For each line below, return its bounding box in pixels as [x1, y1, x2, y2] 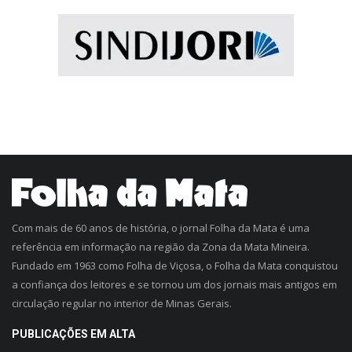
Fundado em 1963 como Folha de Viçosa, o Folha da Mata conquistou [12, 258, 338, 273]
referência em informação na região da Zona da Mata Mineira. [12, 240, 310, 255]
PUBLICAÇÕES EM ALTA [12, 328, 135, 341]
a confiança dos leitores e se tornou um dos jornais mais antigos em [12, 277, 337, 292]
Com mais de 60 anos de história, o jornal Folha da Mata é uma [12, 221, 310, 236]
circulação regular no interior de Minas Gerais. [12, 296, 232, 311]
